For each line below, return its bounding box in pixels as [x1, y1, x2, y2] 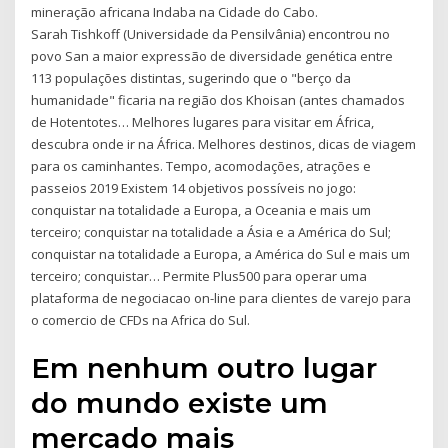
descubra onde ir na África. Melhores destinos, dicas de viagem [31, 134, 417, 153]
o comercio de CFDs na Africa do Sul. [31, 310, 251, 329]
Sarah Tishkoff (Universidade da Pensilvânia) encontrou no [31, 24, 391, 43]
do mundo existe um [31, 386, 329, 421]
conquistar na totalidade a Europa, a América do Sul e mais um [31, 244, 411, 263]
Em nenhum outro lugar [31, 351, 378, 386]
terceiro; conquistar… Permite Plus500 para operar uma [31, 266, 368, 285]
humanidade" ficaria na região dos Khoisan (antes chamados [31, 90, 406, 109]
